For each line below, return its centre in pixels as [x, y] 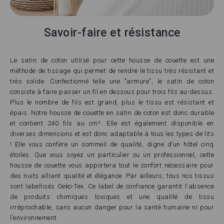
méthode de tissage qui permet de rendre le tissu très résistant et [112, 71]
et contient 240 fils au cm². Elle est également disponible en [112, 123]
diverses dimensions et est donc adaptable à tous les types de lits [112, 134]
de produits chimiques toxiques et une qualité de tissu [112, 197]
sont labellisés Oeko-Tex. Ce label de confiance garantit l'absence [112, 186]
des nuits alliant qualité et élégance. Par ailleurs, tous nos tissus [112, 176]
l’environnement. [34, 218]
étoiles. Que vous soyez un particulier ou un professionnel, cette [112, 155]
